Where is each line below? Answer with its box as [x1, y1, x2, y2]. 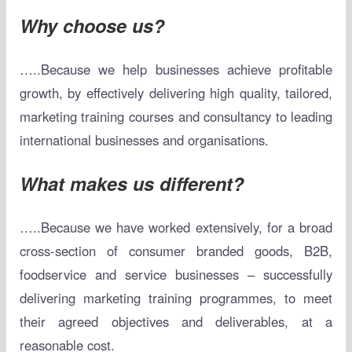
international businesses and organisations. [19, 130, 269, 150]
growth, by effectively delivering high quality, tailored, [19, 83, 333, 103]
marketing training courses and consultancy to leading [19, 107, 333, 126]
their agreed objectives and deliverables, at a [19, 312, 333, 332]
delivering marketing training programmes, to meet [19, 288, 333, 308]
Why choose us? [19, 12, 164, 38]
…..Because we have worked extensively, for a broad [19, 218, 333, 237]
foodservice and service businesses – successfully [19, 265, 333, 284]
